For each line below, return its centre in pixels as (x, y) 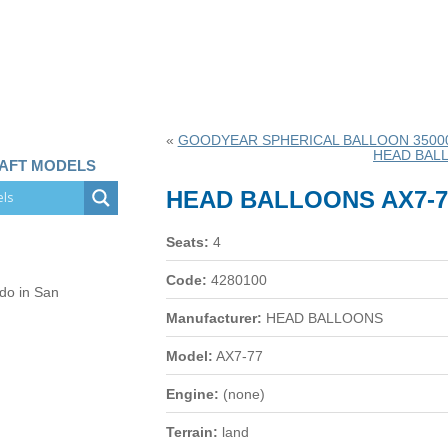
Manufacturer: (213, 318)
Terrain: (191, 432)
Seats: (187, 242)
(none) (241, 394)
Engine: (192, 394)
